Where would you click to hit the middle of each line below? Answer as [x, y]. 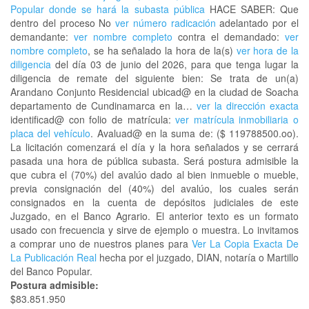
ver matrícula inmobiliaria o [237, 119]
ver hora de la [268, 50]
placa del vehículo [51, 133]
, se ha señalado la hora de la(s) [162, 50]
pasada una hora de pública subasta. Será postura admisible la [154, 161]
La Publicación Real [53, 257]
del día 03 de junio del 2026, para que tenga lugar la [175, 64]
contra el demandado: [229, 37]
